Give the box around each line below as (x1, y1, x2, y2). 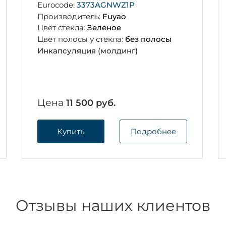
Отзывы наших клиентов (16, 196, 210, 215)
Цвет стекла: (37, 23, 87, 33)
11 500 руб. (66, 97, 116, 108)
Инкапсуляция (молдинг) (37, 45, 138, 55)
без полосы (125, 34, 172, 44)
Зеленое (87, 23, 121, 33)
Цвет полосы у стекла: (37, 34, 125, 44)
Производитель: (37, 11, 102, 21)
